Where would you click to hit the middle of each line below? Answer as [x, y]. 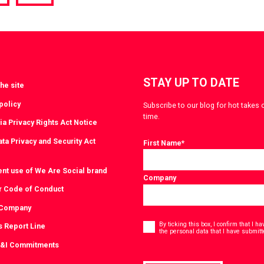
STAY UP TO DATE [191, 83]
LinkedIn [56, 29]
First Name [162, 143]
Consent [157, 217]
